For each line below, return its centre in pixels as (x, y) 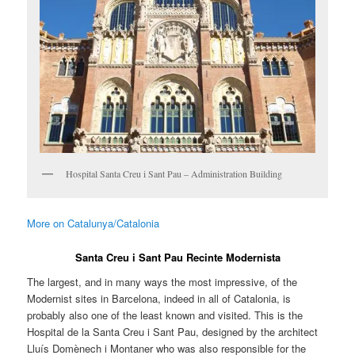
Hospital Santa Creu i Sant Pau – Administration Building (174, 174)
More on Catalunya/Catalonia (94, 223)
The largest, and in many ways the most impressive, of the (162, 282)
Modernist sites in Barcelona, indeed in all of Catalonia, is (159, 299)
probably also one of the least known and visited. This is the (165, 315)
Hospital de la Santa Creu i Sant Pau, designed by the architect (173, 332)
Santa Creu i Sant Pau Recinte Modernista (177, 257)
